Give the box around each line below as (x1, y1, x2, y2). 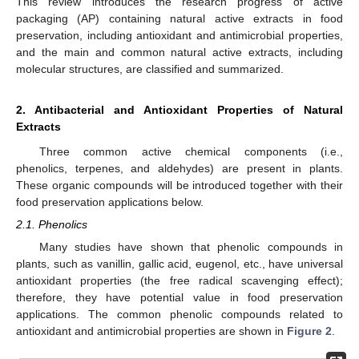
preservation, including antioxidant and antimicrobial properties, (16, 29, 343, 42)
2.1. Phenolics (16, 218, 87, 232)
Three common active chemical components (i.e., (38, 145, 343, 159)
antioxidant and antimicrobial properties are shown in (16, 325, 287, 338)
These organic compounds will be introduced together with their (16, 179, 343, 192)
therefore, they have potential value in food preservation (16, 291, 343, 305)
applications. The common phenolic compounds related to (16, 308, 343, 321)
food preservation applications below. (16, 196, 204, 209)
